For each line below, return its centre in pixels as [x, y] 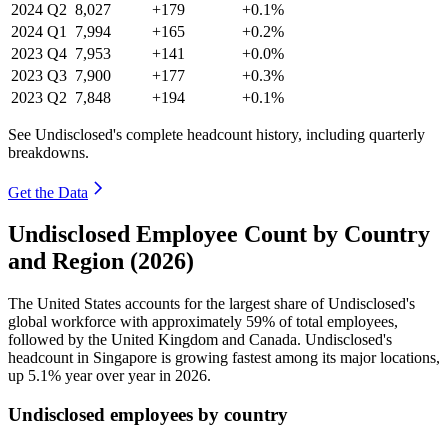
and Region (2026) [101, 261]
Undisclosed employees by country [148, 415]
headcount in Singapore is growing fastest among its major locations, [224, 358]
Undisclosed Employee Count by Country [219, 234]
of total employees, [336, 322]
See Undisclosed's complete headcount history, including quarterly [216, 134]
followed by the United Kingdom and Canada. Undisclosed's [200, 340]
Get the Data [48, 192]
